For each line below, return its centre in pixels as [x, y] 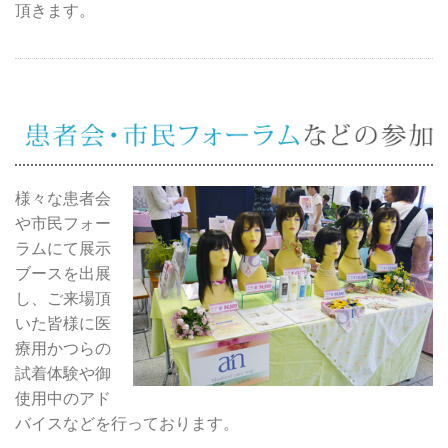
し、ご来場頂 [63, 299]
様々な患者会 [63, 199]
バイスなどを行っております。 [127, 424]
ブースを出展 [63, 274]
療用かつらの [63, 349]
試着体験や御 [63, 374]
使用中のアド [63, 399]
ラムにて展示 [63, 249]
